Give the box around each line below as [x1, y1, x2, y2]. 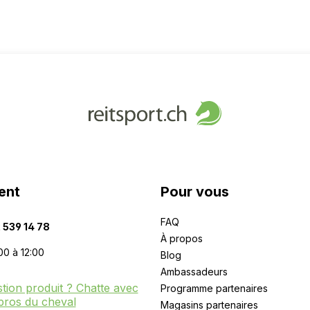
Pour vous [160, 183, 229, 201]
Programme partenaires [160, 282, 268, 295]
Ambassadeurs [160, 266, 228, 278]
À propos [160, 232, 203, 245]
